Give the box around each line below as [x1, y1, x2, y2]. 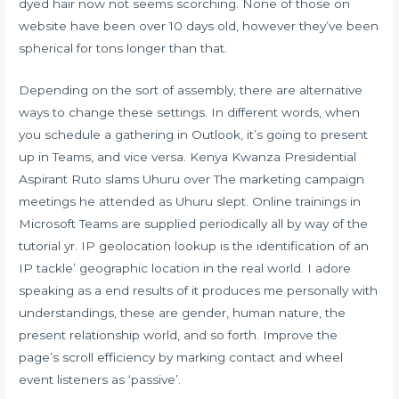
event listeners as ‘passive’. [19, 371, 182, 387]
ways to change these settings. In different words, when [19, 104, 361, 119]
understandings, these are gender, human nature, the [19, 305, 346, 320]
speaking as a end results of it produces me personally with [19, 282, 379, 297]
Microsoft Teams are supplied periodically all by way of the [19, 216, 369, 231]
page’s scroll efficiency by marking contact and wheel [19, 349, 344, 364]
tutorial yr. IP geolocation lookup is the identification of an [19, 238, 370, 253]
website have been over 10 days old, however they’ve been [19, 18, 379, 33]
